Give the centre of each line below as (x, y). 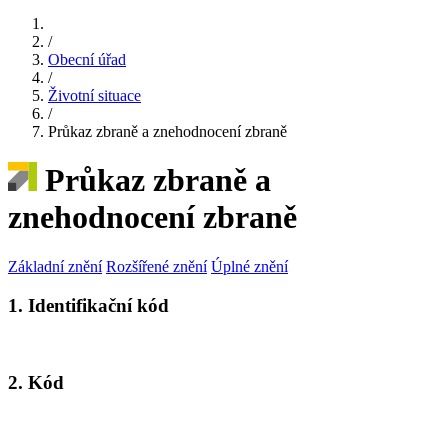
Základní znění (55, 266)
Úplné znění (249, 266)
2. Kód (36, 383)
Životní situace (94, 95)
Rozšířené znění (156, 266)
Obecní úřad (87, 59)
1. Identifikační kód (88, 305)
